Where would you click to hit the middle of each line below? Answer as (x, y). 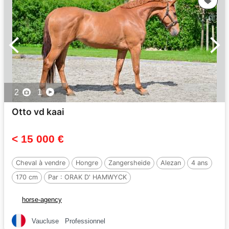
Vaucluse (45, 221)
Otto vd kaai (38, 112)
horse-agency (42, 200)
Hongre (87, 163)
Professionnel (85, 221)
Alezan (171, 163)
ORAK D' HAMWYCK (96, 177)
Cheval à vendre (41, 163)
